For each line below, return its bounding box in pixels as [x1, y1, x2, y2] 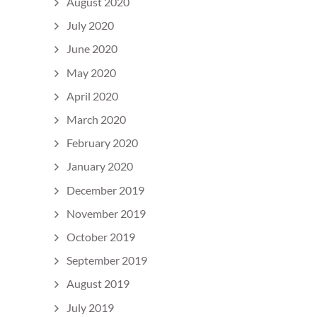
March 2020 [67, 113, 126, 127]
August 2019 [67, 277, 129, 291]
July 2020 [67, 18, 114, 33]
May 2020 [67, 65, 116, 79]
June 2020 [67, 42, 117, 56]
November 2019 [67, 206, 146, 220]
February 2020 [67, 136, 138, 150]
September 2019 [67, 253, 147, 267]
